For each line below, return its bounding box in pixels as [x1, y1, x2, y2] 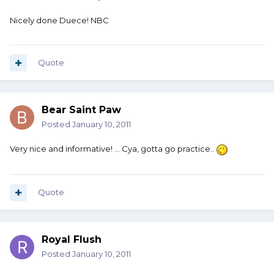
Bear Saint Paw [42, 104, 121, 116]
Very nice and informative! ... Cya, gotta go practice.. [10, 144, 216, 154]
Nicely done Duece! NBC [10, 15, 109, 26]
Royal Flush [42, 234, 102, 246]
